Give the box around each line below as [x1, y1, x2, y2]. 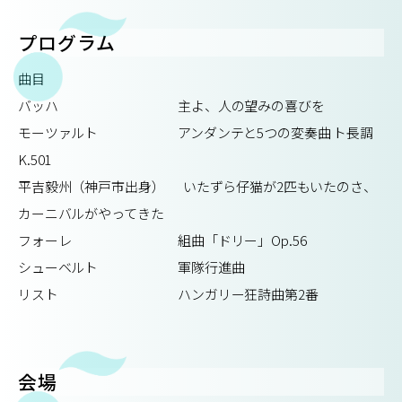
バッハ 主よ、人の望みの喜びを [18, 96, 325, 116]
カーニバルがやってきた [18, 204, 164, 223]
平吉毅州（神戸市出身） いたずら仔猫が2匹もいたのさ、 [18, 177, 377, 197]
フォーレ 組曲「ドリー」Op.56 [18, 231, 307, 250]
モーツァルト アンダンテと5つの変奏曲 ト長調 [18, 123, 373, 143]
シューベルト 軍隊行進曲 [18, 258, 245, 277]
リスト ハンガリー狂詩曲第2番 [18, 284, 319, 304]
